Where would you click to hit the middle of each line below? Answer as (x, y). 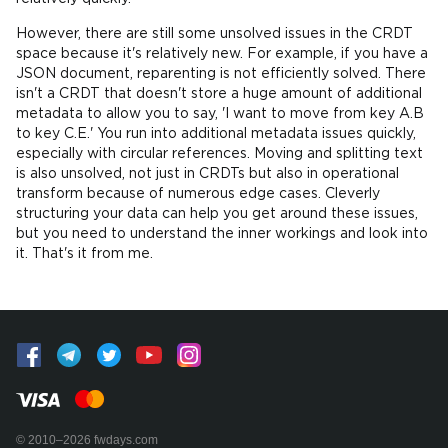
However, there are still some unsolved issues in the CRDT (214, 34)
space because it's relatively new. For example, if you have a (222, 54)
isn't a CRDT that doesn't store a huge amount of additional (219, 94)
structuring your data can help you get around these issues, (217, 214)
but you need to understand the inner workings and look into (222, 234)
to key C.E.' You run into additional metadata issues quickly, (216, 134)
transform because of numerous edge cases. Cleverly (198, 194)
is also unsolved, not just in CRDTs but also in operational (207, 174)
